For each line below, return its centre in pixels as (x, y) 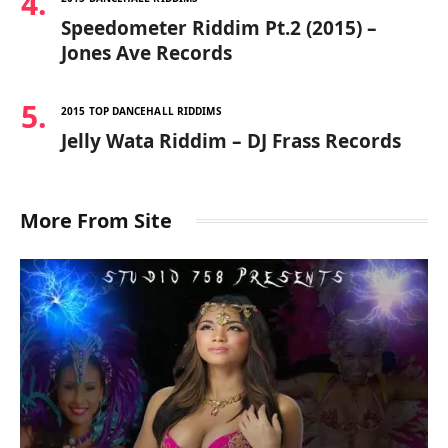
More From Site (96, 220)
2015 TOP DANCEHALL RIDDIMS (141, 110)
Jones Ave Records (146, 52)
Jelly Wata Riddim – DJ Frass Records (231, 140)
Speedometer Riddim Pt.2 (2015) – (219, 27)
